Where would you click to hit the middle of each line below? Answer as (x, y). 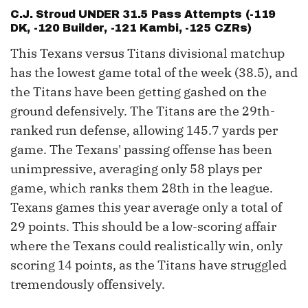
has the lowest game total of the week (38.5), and (154, 73)
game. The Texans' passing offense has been (141, 150)
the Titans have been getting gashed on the (139, 92)
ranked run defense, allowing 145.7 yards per (144, 131)
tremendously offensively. (88, 285)
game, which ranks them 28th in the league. (142, 188)
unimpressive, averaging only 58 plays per (136, 169)
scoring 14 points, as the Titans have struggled (148, 265)
